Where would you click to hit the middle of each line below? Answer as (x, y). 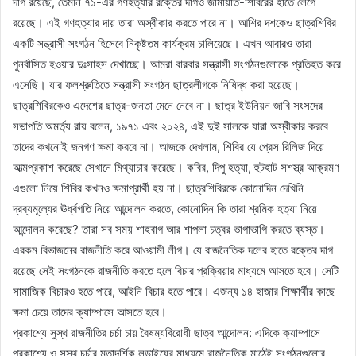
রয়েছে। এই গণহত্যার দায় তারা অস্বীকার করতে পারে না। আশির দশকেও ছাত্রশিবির (174, 22)
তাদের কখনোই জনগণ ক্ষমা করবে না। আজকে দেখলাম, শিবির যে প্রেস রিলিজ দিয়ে (168, 146)
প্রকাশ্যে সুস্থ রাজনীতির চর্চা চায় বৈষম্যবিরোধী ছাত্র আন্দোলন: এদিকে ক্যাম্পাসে (166, 332)
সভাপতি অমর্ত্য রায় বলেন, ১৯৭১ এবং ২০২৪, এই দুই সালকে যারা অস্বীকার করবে (170, 126)
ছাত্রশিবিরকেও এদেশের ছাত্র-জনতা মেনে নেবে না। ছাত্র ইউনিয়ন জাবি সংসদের (168, 105)
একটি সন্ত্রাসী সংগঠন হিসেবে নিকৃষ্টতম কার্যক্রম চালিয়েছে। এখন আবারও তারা (162, 43)
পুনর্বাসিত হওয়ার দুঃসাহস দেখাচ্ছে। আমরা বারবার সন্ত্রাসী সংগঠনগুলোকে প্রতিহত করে (177, 64)
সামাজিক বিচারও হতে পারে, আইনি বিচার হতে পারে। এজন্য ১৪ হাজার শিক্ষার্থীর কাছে (174, 291)
